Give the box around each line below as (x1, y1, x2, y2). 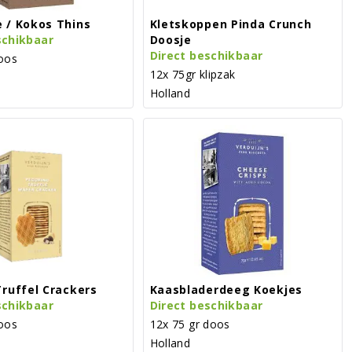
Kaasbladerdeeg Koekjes (149, 281, 302, 297)
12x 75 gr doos (149, 316, 230, 332)
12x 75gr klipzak (149, 66, 236, 82)
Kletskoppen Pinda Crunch (149, 16, 312, 31)
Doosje (149, 31, 192, 47)
